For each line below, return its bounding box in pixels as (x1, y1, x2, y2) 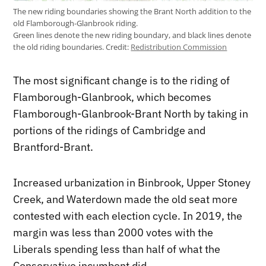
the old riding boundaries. (13, 42, 106, 53)
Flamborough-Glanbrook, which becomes (13, 90, 212, 104)
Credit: (106, 42, 129, 53)
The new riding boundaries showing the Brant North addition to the (13, 7, 252, 17)
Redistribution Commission (131, 42, 227, 53)
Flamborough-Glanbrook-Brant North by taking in (13, 107, 249, 121)
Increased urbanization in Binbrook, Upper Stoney (13, 176, 251, 190)
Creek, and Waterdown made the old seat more (13, 192, 238, 207)
